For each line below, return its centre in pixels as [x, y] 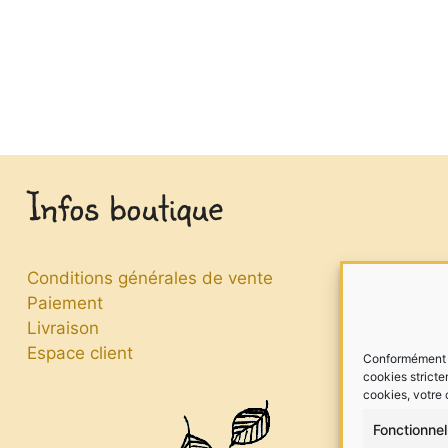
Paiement [64, 302]
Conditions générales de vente [149, 277]
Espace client [79, 352]
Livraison [62, 327]
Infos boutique [124, 205]
